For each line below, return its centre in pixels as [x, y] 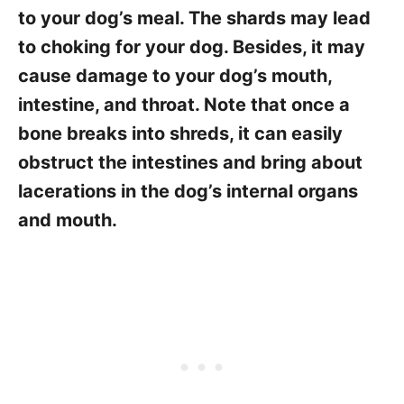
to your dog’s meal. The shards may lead [194, 18]
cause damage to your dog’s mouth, [175, 76]
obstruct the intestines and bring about [190, 162]
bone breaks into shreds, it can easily [180, 133]
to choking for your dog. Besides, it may [192, 47]
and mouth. [70, 220]
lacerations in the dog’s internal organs [188, 191]
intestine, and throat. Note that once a [184, 105]
